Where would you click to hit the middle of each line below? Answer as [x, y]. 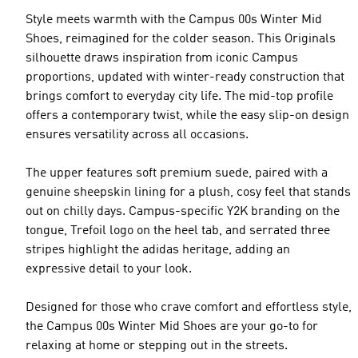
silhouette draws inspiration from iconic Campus [162, 58]
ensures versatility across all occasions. [137, 135]
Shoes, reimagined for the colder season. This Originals [181, 39]
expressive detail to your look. [109, 269]
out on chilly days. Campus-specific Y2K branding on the [183, 212]
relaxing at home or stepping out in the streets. [157, 346]
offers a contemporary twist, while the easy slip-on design [187, 116]
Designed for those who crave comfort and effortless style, [189, 308]
